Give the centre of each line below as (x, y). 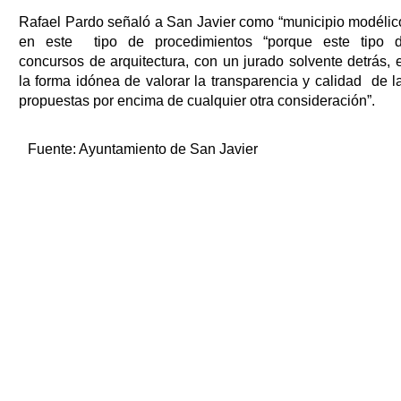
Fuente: (53, 149)
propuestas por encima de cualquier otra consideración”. (197, 100)
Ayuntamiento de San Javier (168, 149)
